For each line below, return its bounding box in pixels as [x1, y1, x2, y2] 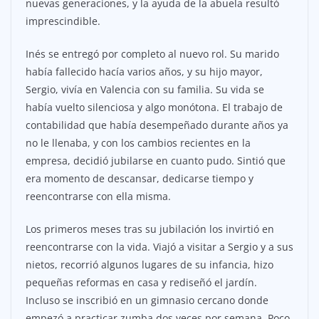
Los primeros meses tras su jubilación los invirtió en [26, 222, 274, 236]
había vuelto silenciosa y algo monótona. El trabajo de [26, 100, 283, 115]
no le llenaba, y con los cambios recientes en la [26, 136, 251, 150]
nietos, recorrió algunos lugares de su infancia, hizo [26, 258, 273, 272]
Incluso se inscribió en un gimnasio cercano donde [26, 293, 268, 308]
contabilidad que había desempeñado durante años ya [26, 118, 288, 132]
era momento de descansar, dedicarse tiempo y [26, 172, 253, 186]
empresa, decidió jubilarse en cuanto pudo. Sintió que [26, 154, 286, 168]
